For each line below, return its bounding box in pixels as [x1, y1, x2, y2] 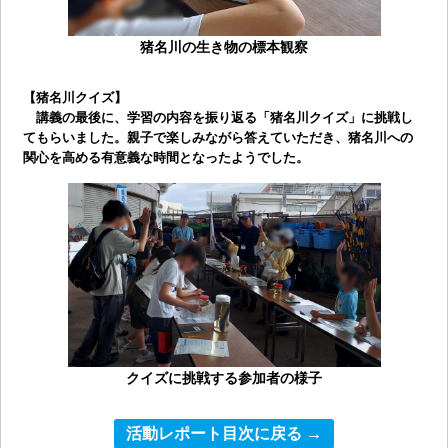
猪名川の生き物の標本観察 [140, 38, 308, 55]
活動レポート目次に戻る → [126, 425, 322, 443]
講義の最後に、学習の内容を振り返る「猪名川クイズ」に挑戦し [22, 109, 413, 125]
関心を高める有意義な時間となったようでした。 [22, 149, 309, 165]
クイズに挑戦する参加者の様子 [126, 369, 322, 386]
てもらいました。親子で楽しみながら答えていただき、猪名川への [22, 129, 413, 145]
